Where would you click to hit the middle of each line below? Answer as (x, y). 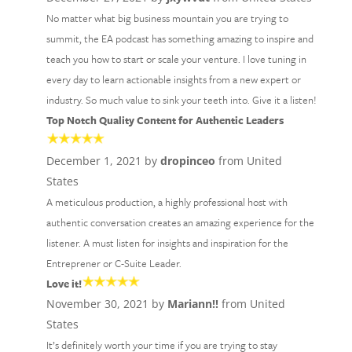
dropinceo (187, 161)
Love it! (64, 284)
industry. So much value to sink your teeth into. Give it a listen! (181, 100)
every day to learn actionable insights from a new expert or (173, 79)
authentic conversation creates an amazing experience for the (180, 222)
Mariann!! (192, 304)
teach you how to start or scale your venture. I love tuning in (176, 59)
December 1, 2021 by (103, 161)
